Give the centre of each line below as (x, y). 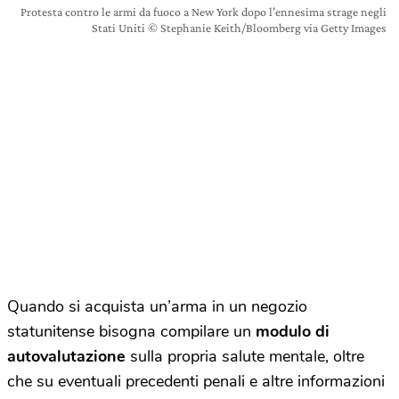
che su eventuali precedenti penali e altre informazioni (196, 381)
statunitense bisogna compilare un (131, 331)
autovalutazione (66, 356)
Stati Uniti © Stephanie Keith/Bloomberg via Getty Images (239, 27)
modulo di (293, 331)
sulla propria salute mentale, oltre (245, 356)
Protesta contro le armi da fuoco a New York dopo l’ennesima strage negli (204, 11)
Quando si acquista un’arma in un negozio (157, 306)
